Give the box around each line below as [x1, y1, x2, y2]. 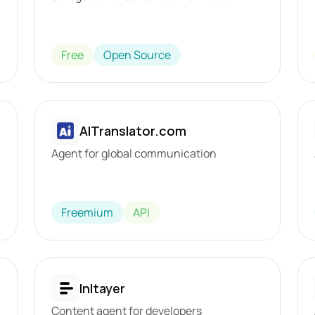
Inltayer [79, 279, 125, 297]
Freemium [60, 205, 113, 220]
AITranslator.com [79, 122, 186, 139]
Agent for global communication [51, 146, 217, 161]
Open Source [103, 47, 171, 63]
